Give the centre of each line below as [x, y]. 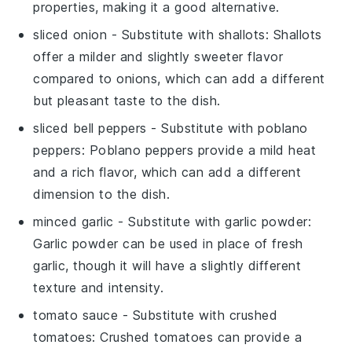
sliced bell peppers [90, 128]
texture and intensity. [99, 287]
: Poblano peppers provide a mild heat [199, 150]
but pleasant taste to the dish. [127, 100]
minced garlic [73, 221]
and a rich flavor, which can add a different [167, 172]
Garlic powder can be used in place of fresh [168, 243]
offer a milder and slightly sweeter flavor [158, 56]
